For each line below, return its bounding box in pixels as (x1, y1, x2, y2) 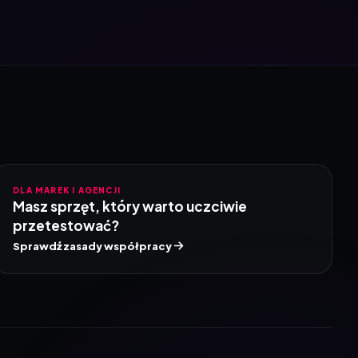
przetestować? (13, 216, 120, 234)
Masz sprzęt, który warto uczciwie (13, 197, 248, 215)
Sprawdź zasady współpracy (13, 239, 173, 253)
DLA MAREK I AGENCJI (13, 185, 121, 195)
